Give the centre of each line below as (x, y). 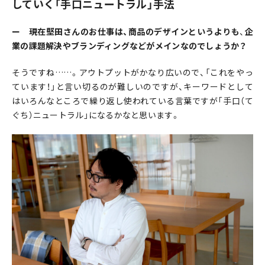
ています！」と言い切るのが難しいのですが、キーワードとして (132, 87)
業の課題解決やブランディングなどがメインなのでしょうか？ (129, 46)
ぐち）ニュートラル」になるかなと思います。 (96, 115)
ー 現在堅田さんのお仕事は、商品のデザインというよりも (126, 32)
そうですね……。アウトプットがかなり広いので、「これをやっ (132, 72)
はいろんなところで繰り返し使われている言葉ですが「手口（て (132, 101)
